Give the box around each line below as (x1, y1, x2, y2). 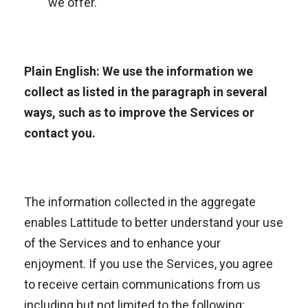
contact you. (24, 126, 96, 140)
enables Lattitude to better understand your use (24, 215, 283, 230)
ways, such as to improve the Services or (24, 105, 254, 120)
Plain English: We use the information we (24, 64, 253, 78)
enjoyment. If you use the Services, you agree (24, 256, 273, 271)
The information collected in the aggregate (24, 195, 256, 209)
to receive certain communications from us (24, 277, 261, 291)
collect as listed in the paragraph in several (24, 85, 267, 99)
